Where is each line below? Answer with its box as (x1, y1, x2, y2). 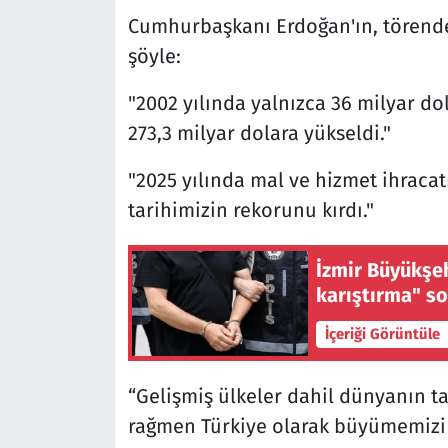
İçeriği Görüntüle (324, 325, 444, 344)
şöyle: (127, 44, 181, 69)
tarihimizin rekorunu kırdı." (127, 198, 374, 223)
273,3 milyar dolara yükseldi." (127, 121, 391, 146)
